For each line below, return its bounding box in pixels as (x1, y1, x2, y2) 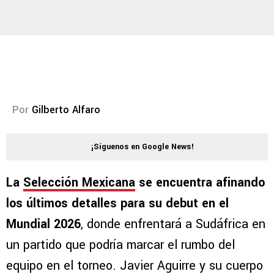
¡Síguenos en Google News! (91, 141, 194, 153)
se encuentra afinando (135, 174, 265, 192)
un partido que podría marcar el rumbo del (6, 236, 235, 254)
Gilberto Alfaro (32, 103, 100, 117)
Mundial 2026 (6, 215, 81, 234)
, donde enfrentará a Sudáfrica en (81, 215, 265, 234)
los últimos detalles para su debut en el (6, 194, 229, 213)
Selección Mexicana (23, 174, 135, 192)
